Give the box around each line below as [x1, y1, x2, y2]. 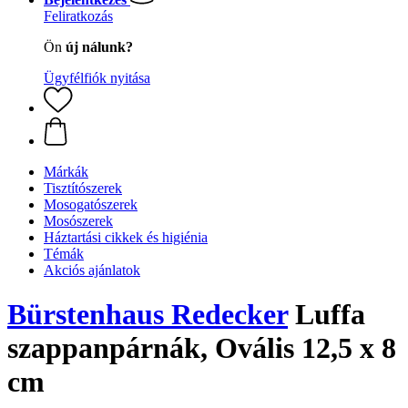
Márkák [44, 164, 88, 179]
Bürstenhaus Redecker [7, 298, 288, 331]
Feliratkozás [44, 8, 113, 24]
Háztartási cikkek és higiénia [44, 229, 208, 245]
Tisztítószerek [44, 180, 122, 196]
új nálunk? [66, 39, 133, 55]
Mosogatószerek [44, 197, 138, 212]
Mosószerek [44, 213, 113, 229]
